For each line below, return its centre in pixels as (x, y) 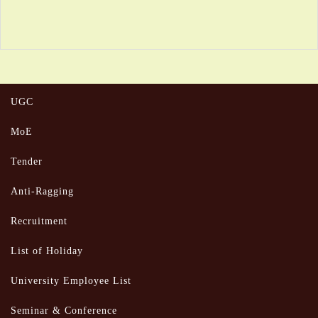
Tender (27, 161)
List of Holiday (47, 251)
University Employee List (71, 281)
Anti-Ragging (42, 191)
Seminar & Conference (64, 311)
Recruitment (39, 221)
